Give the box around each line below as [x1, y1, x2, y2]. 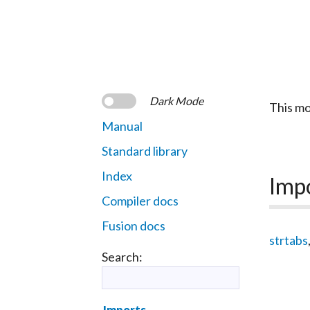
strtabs [268, 232, 308, 248]
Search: [102, 248, 143, 264]
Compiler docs [102, 192, 179, 208]
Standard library [102, 143, 188, 158]
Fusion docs [102, 217, 165, 233]
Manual [102, 118, 143, 134]
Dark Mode [149, 94, 203, 108]
